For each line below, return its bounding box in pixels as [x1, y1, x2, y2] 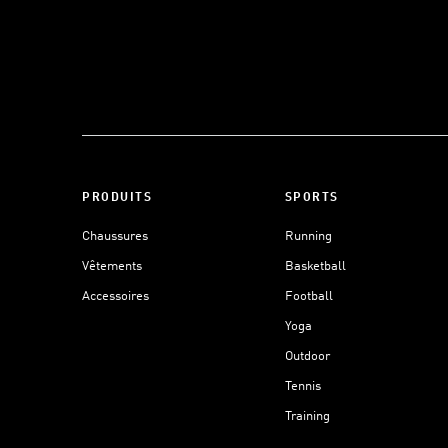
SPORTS [284, 192, 339, 204]
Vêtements [82, 260, 142, 273]
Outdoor [284, 350, 330, 363]
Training [284, 410, 330, 423]
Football [284, 290, 333, 303]
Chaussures [82, 230, 148, 243]
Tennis [284, 380, 321, 393]
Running [284, 230, 332, 243]
